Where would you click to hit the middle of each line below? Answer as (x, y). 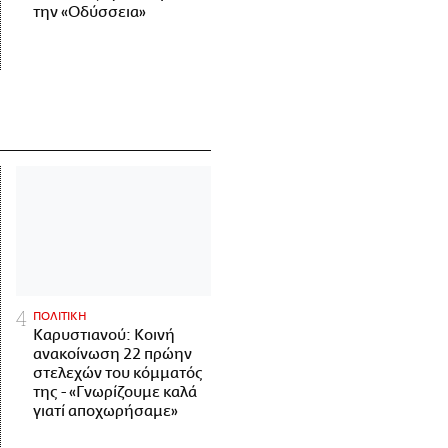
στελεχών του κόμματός (118, 374)
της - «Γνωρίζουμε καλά (115, 393)
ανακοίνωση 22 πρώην (112, 355)
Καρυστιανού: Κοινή (104, 336)
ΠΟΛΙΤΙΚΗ (60, 317)
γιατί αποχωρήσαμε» (105, 412)
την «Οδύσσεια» (89, 12)
